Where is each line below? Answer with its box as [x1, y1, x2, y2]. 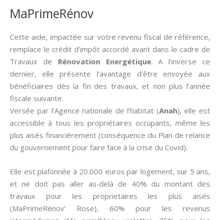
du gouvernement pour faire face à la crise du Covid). [10, 142, 188, 152]
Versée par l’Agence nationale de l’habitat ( [10, 106, 159, 115]
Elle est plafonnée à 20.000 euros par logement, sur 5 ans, [10, 166, 210, 176]
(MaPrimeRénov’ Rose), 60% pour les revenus [10, 203, 210, 213]
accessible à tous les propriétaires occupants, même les [10, 118, 210, 128]
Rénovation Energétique [57, 56, 151, 66]
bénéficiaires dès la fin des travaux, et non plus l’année [10, 81, 210, 91]
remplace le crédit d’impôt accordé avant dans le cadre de [10, 44, 210, 54]
